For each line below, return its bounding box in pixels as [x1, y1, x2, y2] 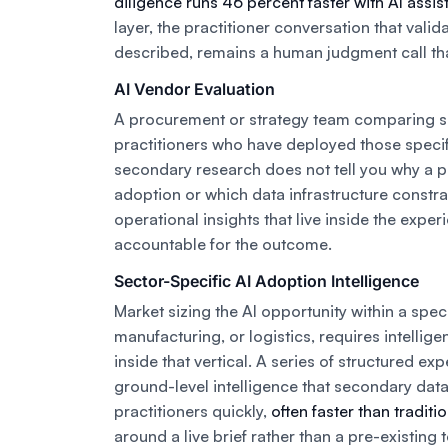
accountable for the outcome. [114, 234, 332, 255]
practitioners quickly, [114, 401, 271, 422]
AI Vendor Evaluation [114, 79, 275, 100]
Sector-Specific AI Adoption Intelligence [114, 271, 419, 292]
